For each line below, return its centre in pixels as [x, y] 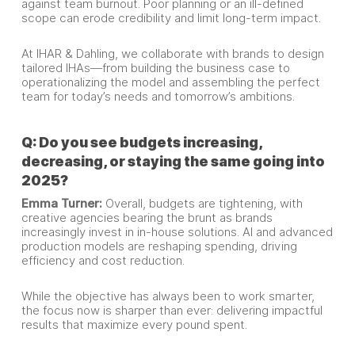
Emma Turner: [63, 204]
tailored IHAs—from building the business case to [155, 68]
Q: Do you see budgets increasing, [141, 142]
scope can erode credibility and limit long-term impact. [171, 18]
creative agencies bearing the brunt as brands [147, 218]
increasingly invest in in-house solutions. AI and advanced [177, 232]
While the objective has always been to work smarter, [168, 296]
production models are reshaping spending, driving [159, 246]
